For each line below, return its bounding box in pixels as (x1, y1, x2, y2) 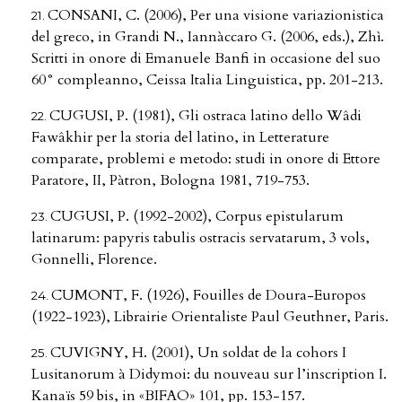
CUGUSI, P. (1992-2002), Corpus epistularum (50, 206, 344, 227)
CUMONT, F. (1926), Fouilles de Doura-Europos (51, 285, 366, 306)
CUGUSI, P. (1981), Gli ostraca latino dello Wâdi (49, 106, 362, 127)
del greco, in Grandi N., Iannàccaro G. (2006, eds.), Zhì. (31, 27, 384, 48)
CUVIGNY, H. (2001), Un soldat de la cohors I (50, 343, 346, 363)
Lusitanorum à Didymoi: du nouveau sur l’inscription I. (31, 364, 387, 385)
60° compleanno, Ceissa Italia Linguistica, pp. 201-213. (31, 70, 383, 91)
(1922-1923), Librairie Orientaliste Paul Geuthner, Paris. (31, 307, 389, 328)
